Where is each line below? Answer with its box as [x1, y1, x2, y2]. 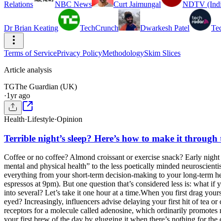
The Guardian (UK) [15, 82, 77, 91]
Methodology [102, 49, 144, 57]
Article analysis [4, 66, 52, 74]
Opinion [57, 115, 82, 123]
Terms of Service [4, 49, 57, 57]
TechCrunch [80, 24, 118, 32]
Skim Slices [144, 49, 181, 57]
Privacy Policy [57, 49, 102, 57]
